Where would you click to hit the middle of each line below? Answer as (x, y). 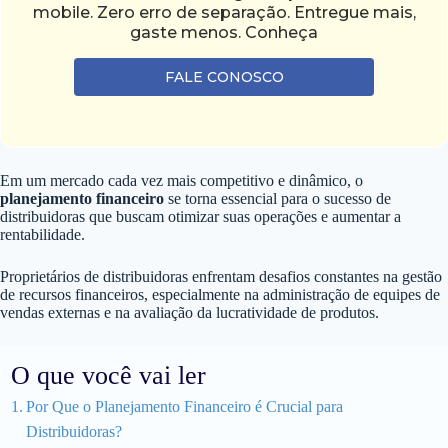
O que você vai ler (108, 375)
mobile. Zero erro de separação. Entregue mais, (224, 12)
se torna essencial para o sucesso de (277, 198)
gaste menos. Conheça (224, 32)
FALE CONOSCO (224, 76)
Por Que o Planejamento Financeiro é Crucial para (185, 406)
